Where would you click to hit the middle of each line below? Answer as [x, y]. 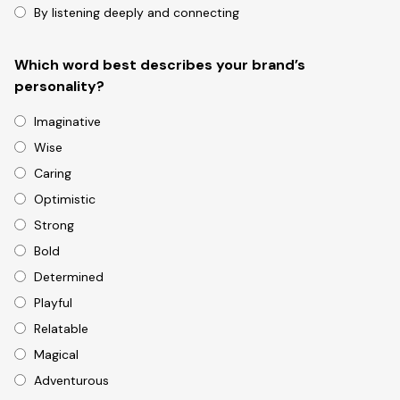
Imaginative [67, 122]
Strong [54, 225]
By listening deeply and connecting [137, 13]
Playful [53, 303]
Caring [53, 174]
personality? [59, 87]
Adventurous [71, 381]
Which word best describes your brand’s [160, 65]
